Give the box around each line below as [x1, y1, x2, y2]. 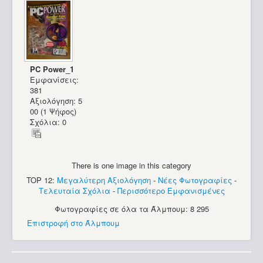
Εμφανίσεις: [30, 73, 79, 85]
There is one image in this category [72, 160, 191, 171]
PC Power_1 [30, 63, 75, 75]
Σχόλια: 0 [30, 116, 67, 127]
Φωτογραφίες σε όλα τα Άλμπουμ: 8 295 [54, 203, 209, 214]
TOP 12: [26, 174, 57, 186]
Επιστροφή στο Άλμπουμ [27, 217, 120, 229]
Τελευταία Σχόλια [38, 184, 110, 196]
